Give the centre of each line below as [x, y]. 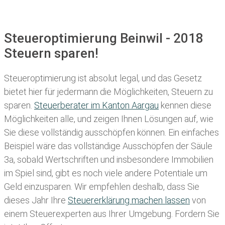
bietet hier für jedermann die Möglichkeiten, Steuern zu [108, 92]
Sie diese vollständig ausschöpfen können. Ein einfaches [111, 133]
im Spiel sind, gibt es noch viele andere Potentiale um [106, 173]
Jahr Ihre [50, 200]
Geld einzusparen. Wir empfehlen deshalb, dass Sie [102, 187]
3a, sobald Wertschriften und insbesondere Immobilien [109, 160]
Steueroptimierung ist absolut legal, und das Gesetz [103, 78]
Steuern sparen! [51, 53]
